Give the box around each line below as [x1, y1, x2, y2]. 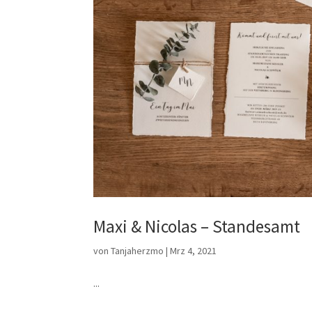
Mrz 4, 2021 [170, 244, 217, 257]
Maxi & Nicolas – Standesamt [93, 214, 301, 237]
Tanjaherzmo [111, 244, 164, 257]
